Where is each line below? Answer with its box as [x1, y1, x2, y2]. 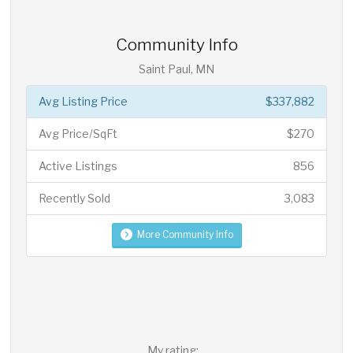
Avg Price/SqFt [39, 127, 118, 140]
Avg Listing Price [39, 95, 128, 108]
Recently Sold [39, 191, 111, 205]
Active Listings [39, 159, 118, 173]
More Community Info [136, 229, 233, 240]
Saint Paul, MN [139, 62, 214, 76]
